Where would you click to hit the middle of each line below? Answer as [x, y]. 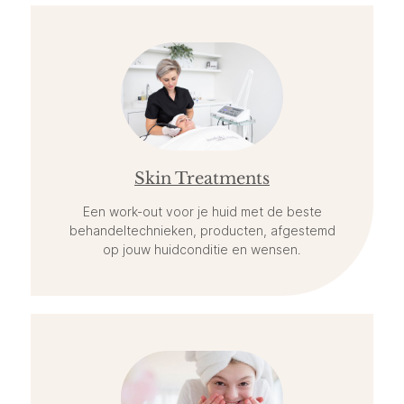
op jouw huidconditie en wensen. [202, 250]
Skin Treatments [202, 179]
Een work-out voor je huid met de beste [202, 212]
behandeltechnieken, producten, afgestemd [202, 231]
